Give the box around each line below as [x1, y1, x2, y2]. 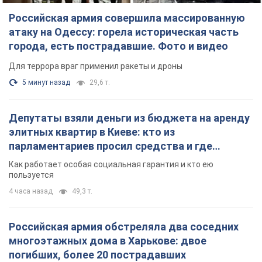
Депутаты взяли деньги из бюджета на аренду [9, 112, 250, 125]
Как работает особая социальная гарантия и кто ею [9, 160, 213, 170]
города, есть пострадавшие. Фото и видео [9, 40, 228, 53]
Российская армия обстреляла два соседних [9, 220, 239, 233]
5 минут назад [22, 78, 70, 87]
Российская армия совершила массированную [9, 12, 245, 25]
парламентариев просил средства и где [9, 140, 212, 153]
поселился [9, 154, 63, 167]
